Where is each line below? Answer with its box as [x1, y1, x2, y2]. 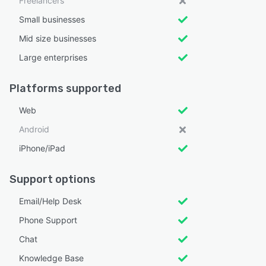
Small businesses [19, 14, 85, 24]
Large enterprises [19, 52, 87, 62]
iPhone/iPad [19, 142, 65, 153]
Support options [9, 172, 96, 186]
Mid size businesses [19, 33, 96, 43]
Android [19, 123, 49, 134]
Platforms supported [9, 81, 121, 95]
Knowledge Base [19, 252, 84, 263]
